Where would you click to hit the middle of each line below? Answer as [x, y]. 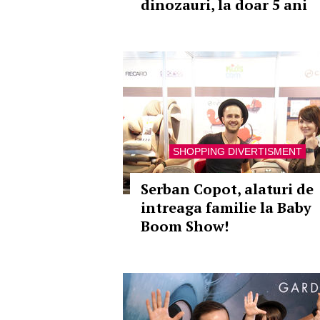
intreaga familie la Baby [226, 207]
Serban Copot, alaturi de [227, 189]
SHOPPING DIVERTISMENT [237, 151]
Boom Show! [185, 226]
